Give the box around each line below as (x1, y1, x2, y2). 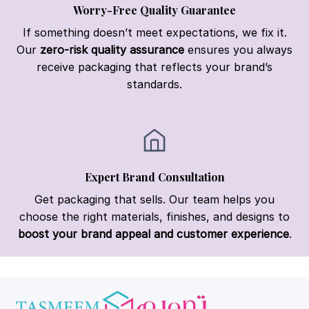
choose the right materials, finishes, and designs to (19, 210, 290, 224)
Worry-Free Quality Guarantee (73, 3, 236, 18)
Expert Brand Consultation (84, 170, 225, 185)
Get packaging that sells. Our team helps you (34, 192, 275, 207)
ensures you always (184, 43, 292, 57)
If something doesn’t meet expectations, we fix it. (22, 26, 287, 40)
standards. (127, 77, 182, 92)
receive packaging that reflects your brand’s (37, 60, 272, 74)
